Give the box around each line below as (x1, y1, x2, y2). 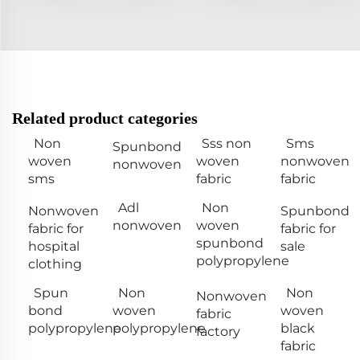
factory (196, 324, 240, 340)
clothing (28, 256, 82, 272)
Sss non (202, 136, 252, 152)
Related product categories (12, 109, 198, 128)
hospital (28, 239, 80, 255)
